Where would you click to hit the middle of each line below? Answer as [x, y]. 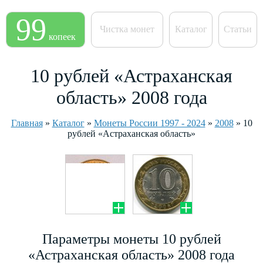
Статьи [238, 29]
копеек [62, 37]
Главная [27, 123]
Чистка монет [127, 29]
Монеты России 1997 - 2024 [149, 123]
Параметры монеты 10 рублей [131, 239]
